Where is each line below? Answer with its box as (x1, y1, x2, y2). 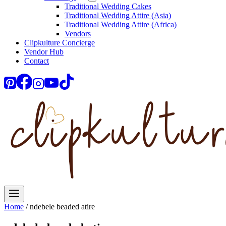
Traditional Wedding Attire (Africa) (65, 20, 177, 29)
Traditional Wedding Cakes (65, 2, 151, 11)
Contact (24, 56, 49, 65)
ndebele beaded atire (30, 202, 95, 211)
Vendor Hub (24, 47, 64, 56)
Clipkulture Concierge (24, 38, 95, 47)
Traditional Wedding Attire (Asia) (65, 11, 171, 20)
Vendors (65, 29, 91, 38)
